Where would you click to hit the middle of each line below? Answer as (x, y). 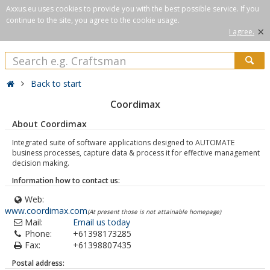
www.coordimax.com (46, 211)
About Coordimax (49, 124)
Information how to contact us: (66, 181)
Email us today (102, 222)
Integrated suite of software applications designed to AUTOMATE (123, 143)
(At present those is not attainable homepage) (154, 212)
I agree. (242, 32)
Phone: (38, 234)
